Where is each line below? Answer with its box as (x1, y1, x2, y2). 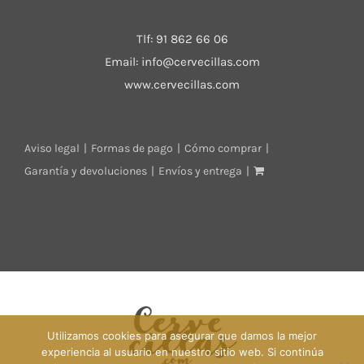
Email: (104, 54, 141, 69)
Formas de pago (91, 141, 173, 155)
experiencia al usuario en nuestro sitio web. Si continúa (41, 345, 323, 358)
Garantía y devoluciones (24, 163, 147, 178)
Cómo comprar (184, 141, 262, 155)
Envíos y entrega (158, 163, 242, 178)
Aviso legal (24, 141, 80, 155)
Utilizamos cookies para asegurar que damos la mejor (47, 329, 317, 342)
